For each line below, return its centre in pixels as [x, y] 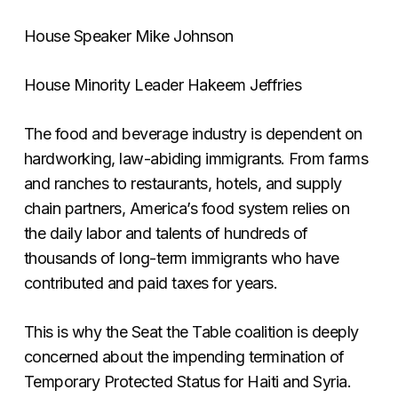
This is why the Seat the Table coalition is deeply [191, 331]
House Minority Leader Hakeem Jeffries [163, 84]
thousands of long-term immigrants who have [181, 258]
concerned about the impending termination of [184, 356]
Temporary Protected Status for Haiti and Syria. [187, 381]
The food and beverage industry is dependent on [193, 133]
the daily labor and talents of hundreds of [166, 233]
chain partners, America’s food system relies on [187, 208]
